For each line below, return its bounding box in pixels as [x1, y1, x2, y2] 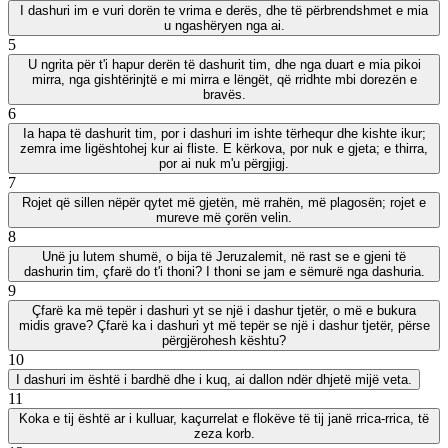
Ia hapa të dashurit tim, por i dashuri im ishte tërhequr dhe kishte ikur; [22, 125, 426, 141]
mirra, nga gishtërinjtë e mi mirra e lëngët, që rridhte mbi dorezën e [31, 71, 417, 87]
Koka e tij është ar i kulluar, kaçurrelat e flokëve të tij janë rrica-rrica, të [19, 410, 429, 426]
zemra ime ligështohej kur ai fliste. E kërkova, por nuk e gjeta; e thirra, [20, 140, 428, 156]
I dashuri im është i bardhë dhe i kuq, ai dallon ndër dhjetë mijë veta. [16, 371, 412, 387]
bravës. [202, 86, 246, 102]
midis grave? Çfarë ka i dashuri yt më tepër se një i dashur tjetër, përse [18, 317, 430, 333]
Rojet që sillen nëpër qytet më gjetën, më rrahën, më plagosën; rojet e [22, 194, 426, 210]
